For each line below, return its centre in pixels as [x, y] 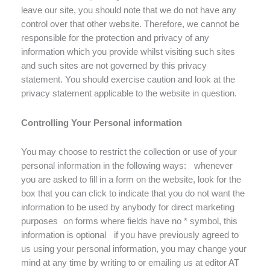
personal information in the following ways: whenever [127, 166]
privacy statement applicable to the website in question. [129, 94]
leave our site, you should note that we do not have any [129, 11]
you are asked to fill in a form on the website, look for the [131, 180]
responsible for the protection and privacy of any [115, 38]
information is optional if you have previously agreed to [130, 235]
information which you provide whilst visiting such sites [128, 52]
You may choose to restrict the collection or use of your [129, 152]
